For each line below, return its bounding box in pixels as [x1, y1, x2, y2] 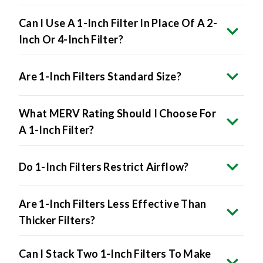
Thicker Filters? [19, 214, 96, 227]
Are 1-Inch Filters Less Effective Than [19, 197, 207, 211]
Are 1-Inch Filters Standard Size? [19, 70, 181, 83]
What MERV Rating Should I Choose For [19, 107, 216, 120]
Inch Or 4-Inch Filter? [19, 33, 123, 46]
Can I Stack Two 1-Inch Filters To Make [19, 247, 211, 261]
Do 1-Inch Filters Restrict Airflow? [19, 160, 189, 174]
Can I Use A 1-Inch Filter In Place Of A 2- [19, 16, 218, 30]
